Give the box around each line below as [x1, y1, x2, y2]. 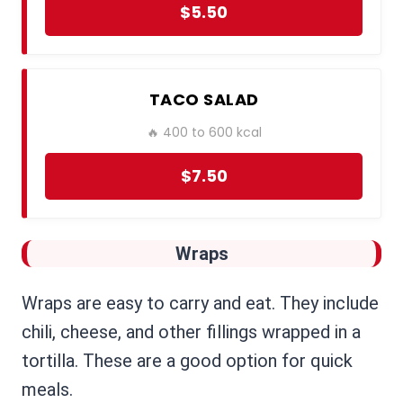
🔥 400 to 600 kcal [146, 123, 262, 142]
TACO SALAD [148, 88, 259, 112]
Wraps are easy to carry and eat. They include [22, 292, 379, 315]
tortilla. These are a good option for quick [22, 350, 353, 372]
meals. [22, 379, 73, 401]
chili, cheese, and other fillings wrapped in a [22, 321, 361, 344]
